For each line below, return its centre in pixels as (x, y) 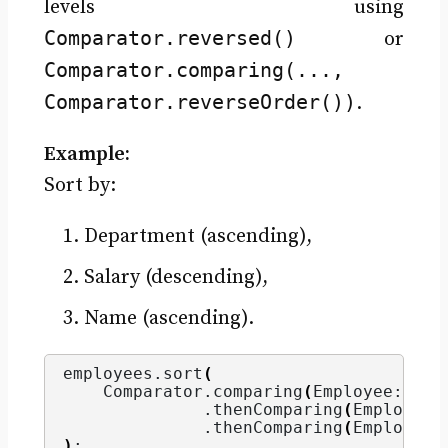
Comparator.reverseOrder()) (199, 102)
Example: (86, 155)
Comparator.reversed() (169, 38)
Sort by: (79, 186)
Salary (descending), (175, 278)
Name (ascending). (168, 319)
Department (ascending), (197, 237)
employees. (112, 374)
